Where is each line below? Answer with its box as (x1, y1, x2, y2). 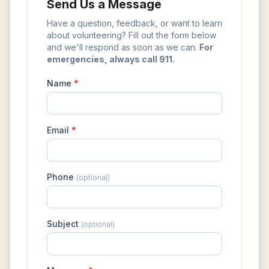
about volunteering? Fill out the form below (47, 29, 216, 40)
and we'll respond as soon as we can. (47, 41, 199, 52)
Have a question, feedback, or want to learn (47, 17, 222, 28)
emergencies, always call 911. (47, 53, 175, 64)
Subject (47, 218, 81, 229)
